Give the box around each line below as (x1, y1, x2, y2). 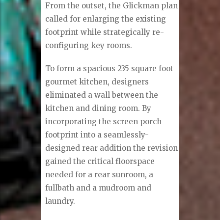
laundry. (45, 196, 76, 206)
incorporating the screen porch (45, 116, 162, 126)
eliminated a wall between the (45, 90, 159, 100)
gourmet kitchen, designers (45, 77, 149, 86)
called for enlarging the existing (45, 14, 166, 24)
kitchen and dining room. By (45, 103, 152, 113)
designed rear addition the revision (45, 143, 178, 153)
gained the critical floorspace (45, 156, 155, 166)
